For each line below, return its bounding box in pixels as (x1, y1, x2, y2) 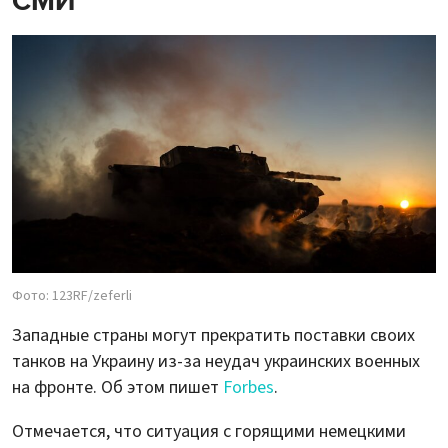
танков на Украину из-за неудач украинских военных (12, 349, 420, 375)
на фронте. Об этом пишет (12, 375, 223, 401)
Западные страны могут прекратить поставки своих (12, 323, 415, 349)
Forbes (223, 375, 274, 401)
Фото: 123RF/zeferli (12, 286, 132, 307)
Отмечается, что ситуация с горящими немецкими (12, 419, 406, 445)
